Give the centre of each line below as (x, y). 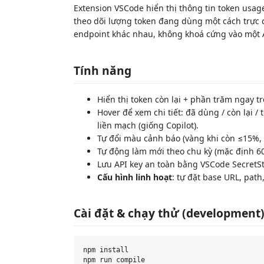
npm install (106, 250)
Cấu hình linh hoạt (135, 177)
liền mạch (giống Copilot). (148, 125)
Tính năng (103, 70)
